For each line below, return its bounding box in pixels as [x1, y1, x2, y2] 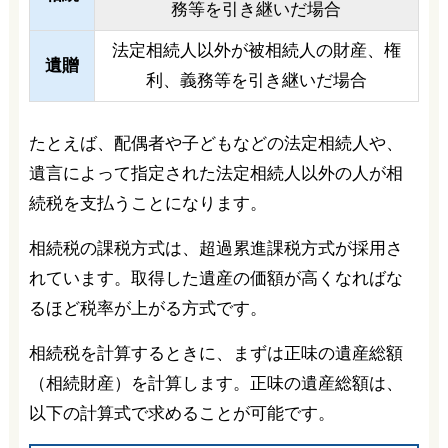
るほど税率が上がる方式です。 [28, 298, 267, 318]
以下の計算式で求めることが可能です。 [28, 403, 335, 423]
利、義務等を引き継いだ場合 [145, 70, 367, 90]
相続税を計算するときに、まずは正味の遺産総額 [28, 343, 403, 363]
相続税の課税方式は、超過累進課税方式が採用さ [28, 238, 403, 258]
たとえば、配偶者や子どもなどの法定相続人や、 [28, 133, 403, 153]
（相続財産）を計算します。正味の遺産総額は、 [28, 373, 403, 393]
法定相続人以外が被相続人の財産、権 [111, 40, 401, 60]
